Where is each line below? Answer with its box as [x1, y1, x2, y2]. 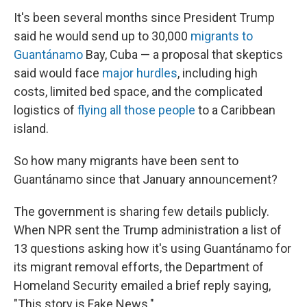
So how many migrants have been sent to [14, 153, 238, 168]
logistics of [14, 103, 77, 117]
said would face [14, 66, 102, 80]
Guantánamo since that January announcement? [14, 172, 278, 186]
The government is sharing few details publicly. [14, 204, 269, 219]
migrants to [191, 29, 253, 43]
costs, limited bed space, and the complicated [14, 84, 262, 99]
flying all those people [77, 103, 195, 117]
